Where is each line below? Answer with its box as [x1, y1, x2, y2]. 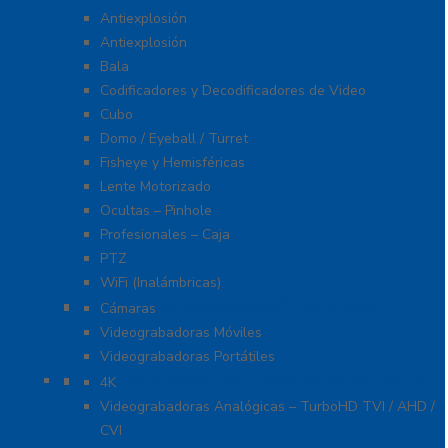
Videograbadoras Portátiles [100, 347, 275, 367]
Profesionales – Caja [100, 225, 230, 245]
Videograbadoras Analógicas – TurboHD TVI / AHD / [100, 397, 435, 417]
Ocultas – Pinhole [100, 201, 212, 221]
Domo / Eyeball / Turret [100, 129, 248, 149]
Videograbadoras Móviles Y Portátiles [80, 295, 376, 318]
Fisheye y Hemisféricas [100, 153, 245, 173]
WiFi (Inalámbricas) [100, 273, 221, 293]
